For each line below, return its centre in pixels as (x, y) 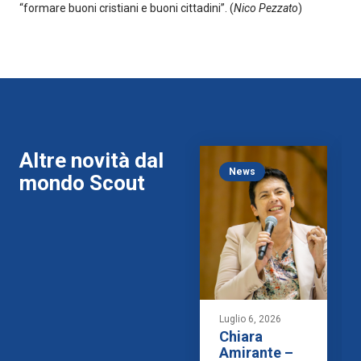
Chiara (241, 337)
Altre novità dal (91, 161)
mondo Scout (82, 183)
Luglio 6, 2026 (251, 320)
